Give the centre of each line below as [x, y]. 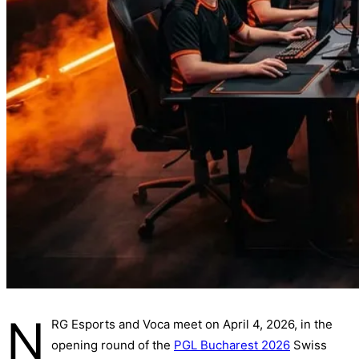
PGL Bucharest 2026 [232, 345]
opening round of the [113, 345]
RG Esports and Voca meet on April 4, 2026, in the [192, 324]
